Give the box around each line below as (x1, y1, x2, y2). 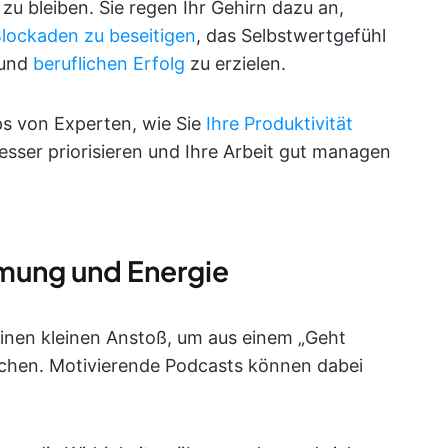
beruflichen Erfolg (33, 53, 185, 74)
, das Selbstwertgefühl (196, 25, 386, 46)
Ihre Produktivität (206, 113, 353, 134)
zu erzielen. (185, 53, 286, 74)
